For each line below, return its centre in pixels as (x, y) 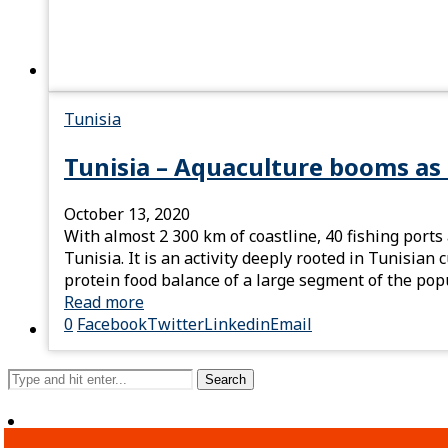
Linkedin (237, 324)
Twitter (175, 324)
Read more (104, 302)
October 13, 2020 (127, 214)
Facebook (112, 324)
